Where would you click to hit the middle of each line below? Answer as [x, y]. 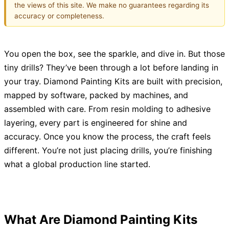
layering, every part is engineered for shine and [96, 123]
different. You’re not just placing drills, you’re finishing [108, 151]
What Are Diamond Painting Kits [101, 220]
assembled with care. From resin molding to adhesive [107, 109]
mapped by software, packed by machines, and [96, 95]
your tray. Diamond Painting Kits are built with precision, [113, 82]
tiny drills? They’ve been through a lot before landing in [111, 68]
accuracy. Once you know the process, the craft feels [107, 137]
